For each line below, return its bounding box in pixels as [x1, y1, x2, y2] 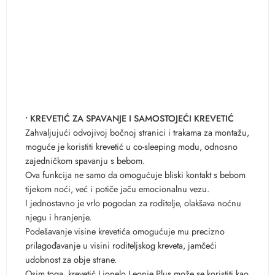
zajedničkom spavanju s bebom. [25, 153, 145, 167]
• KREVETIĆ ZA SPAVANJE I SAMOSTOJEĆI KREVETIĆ [25, 111, 234, 125]
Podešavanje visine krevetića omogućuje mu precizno [25, 224, 225, 238]
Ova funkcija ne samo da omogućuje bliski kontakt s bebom [25, 168, 246, 181]
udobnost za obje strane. [25, 252, 117, 266]
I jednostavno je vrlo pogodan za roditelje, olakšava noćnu [25, 196, 241, 209]
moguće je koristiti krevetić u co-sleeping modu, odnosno [25, 139, 238, 153]
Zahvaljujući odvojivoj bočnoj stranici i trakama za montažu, [25, 125, 249, 139]
